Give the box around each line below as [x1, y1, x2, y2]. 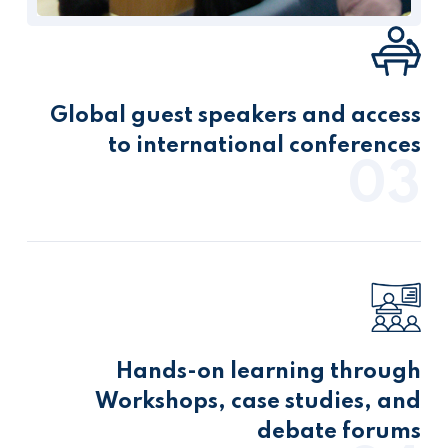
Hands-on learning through [116, 361, 421, 383]
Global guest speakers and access [50, 105, 421, 127]
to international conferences [108, 135, 421, 157]
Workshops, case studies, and [95, 391, 421, 413]
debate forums [257, 421, 421, 443]
